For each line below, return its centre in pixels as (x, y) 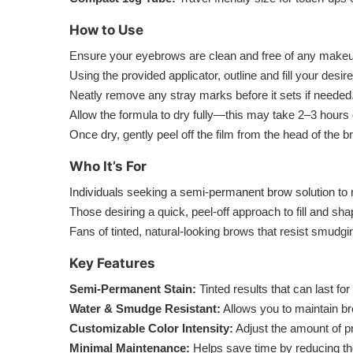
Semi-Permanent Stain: (133, 289)
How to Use (106, 30)
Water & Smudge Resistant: (145, 308)
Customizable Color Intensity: (151, 328)
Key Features (112, 263)
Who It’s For (108, 166)
